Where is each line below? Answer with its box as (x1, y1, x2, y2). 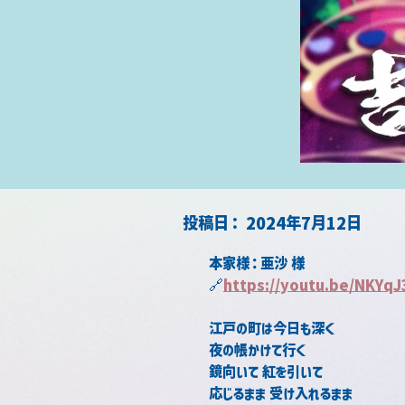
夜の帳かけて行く (209, 340, 306, 360)
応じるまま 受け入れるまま (209, 383, 353, 403)
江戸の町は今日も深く (209, 318, 335, 338)
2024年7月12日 (246, 212, 362, 234)
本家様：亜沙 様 (209, 253, 305, 273)
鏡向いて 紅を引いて (209, 362, 323, 381)
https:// (223, 275, 280, 295)
